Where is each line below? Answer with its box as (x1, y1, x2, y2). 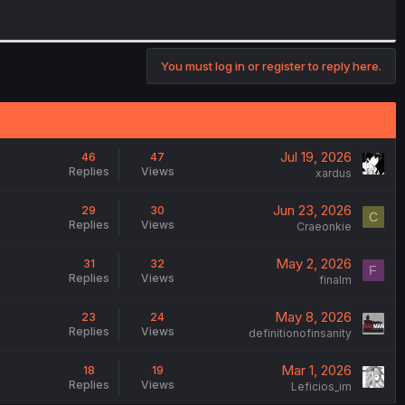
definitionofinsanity (248, 325, 352, 340)
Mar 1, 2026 (280, 361, 352, 379)
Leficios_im (290, 379, 352, 393)
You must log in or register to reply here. (161, 58, 381, 73)
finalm (318, 272, 352, 287)
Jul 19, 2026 (279, 147, 352, 165)
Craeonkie (296, 219, 352, 233)
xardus (315, 165, 352, 180)
